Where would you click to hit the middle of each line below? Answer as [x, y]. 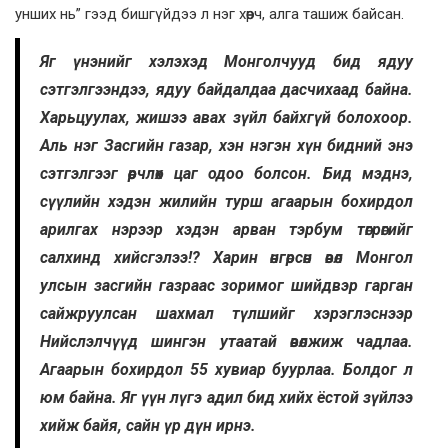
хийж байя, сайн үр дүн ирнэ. [148, 426]
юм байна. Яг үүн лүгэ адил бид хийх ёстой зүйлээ [226, 398]
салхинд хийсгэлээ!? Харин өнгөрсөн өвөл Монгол [226, 258]
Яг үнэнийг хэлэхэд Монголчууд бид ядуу [226, 62]
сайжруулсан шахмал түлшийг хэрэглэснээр [226, 314]
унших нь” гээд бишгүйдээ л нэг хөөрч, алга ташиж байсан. [209, 14]
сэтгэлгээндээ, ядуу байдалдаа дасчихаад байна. [226, 90]
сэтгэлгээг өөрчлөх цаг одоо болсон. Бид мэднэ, [226, 174]
